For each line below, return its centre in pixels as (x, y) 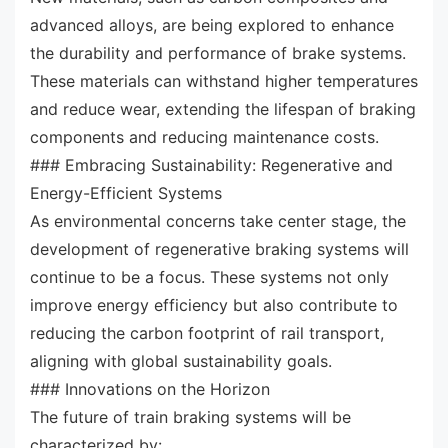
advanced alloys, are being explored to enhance (212, 24)
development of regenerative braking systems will (219, 248)
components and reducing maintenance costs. (204, 136)
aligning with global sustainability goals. (181, 360)
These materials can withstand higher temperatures (224, 80)
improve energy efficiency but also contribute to (214, 304)
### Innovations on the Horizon (150, 388)
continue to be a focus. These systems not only (209, 276)
